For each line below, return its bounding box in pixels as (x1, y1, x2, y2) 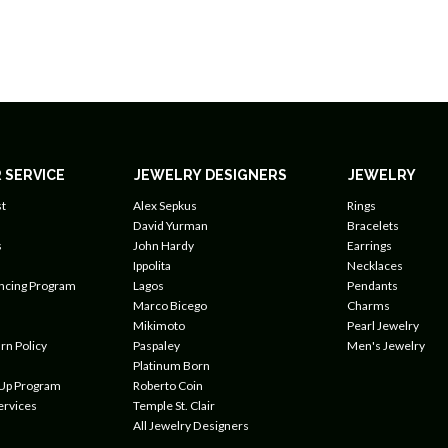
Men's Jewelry (346, 338, 425, 353)
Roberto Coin (132, 378, 203, 393)
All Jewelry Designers (132, 418, 249, 433)
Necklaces (346, 258, 403, 273)
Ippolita (132, 258, 171, 273)
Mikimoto (132, 318, 185, 333)
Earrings (346, 238, 392, 253)
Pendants (346, 278, 398, 293)
